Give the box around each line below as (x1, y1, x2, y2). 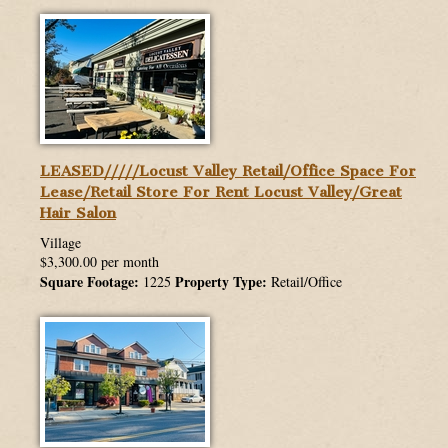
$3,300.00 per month (40, 252, 159, 272)
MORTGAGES (35, 88, 121, 107)
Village (40, 233, 81, 253)
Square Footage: (40, 271, 139, 293)
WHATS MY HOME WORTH (35, 42, 209, 61)
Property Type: (175, 271, 267, 293)
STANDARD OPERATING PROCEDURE (35, 134, 278, 153)
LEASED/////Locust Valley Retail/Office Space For (40, 162, 416, 181)
